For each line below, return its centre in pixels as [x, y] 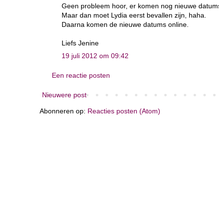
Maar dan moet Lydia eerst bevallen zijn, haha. [134, 15]
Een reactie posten [81, 75]
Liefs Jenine [80, 43]
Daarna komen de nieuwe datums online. [125, 24]
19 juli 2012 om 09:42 [95, 55]
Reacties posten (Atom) [124, 111]
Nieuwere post [64, 95]
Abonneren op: [64, 111]
